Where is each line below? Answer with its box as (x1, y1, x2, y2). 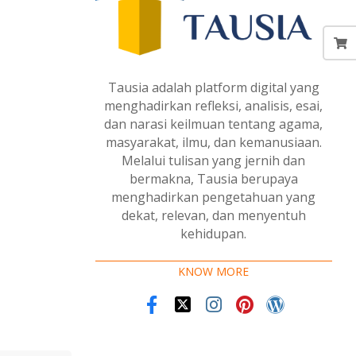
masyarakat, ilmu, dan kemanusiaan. (105, 133, 322, 152)
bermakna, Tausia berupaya (129, 170, 298, 188)
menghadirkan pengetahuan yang (111, 188, 316, 207)
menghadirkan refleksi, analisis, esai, (104, 97, 323, 115)
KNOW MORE (178, 264, 250, 280)
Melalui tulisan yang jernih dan (122, 152, 306, 170)
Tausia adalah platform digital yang (107, 79, 319, 97)
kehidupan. (180, 225, 247, 243)
